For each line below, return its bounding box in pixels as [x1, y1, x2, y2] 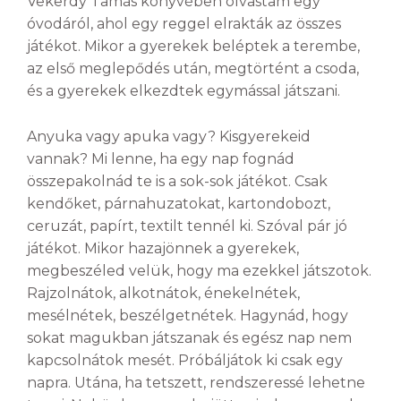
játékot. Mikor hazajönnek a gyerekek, [27, 239, 299, 257]
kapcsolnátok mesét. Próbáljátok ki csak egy [27, 351, 343, 369]
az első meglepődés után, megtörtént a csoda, [27, 59, 359, 77]
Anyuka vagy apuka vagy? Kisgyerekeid [27, 127, 311, 145]
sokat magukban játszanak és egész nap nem [27, 328, 352, 346]
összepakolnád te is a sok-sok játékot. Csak [27, 172, 328, 190]
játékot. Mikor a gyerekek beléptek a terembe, [27, 37, 360, 55]
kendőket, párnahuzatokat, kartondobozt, [27, 194, 330, 212]
